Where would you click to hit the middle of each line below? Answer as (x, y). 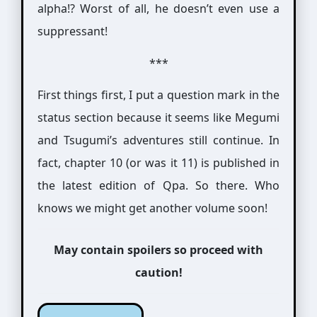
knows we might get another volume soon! (152, 208)
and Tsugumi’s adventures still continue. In (158, 140)
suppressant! (72, 31)
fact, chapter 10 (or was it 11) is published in (158, 163)
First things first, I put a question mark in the (158, 95)
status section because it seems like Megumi (158, 117)
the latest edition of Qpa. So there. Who (158, 185)
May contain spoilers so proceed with (158, 250)
